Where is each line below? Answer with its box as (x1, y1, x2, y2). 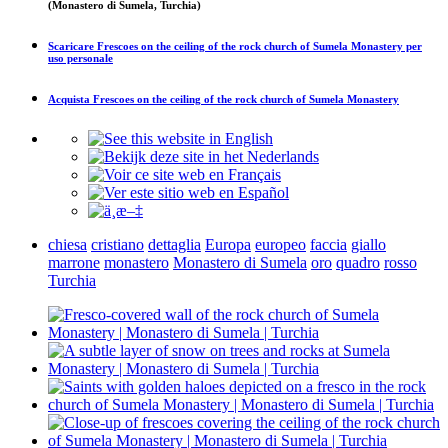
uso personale (48, 51, 113, 64)
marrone (48, 253, 100, 271)
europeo (255, 235, 306, 253)
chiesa (48, 235, 87, 253)
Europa (205, 235, 251, 253)
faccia (310, 235, 347, 253)
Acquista (48, 92, 93, 105)
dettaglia (148, 235, 201, 253)
